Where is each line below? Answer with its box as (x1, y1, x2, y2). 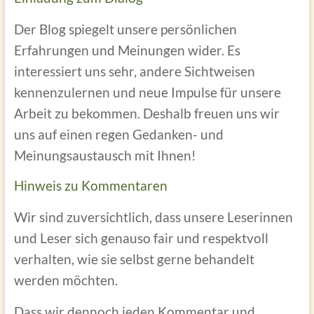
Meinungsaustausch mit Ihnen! (13, 146, 196, 163)
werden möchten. (13, 271, 118, 288)
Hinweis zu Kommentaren (13, 177, 168, 193)
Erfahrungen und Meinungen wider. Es (13, 41, 240, 58)
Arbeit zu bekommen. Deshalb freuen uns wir (13, 104, 280, 121)
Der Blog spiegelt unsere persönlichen (13, 20, 237, 37)
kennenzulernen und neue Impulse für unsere (13, 83, 281, 100)
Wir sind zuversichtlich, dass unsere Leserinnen (13, 208, 293, 225)
